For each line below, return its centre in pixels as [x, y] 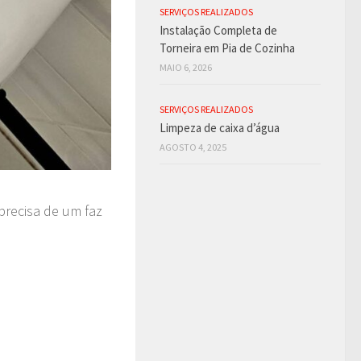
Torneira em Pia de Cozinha [227, 48]
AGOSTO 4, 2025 [193, 147]
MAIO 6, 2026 [186, 68]
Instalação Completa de [218, 31]
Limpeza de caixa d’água [220, 128]
